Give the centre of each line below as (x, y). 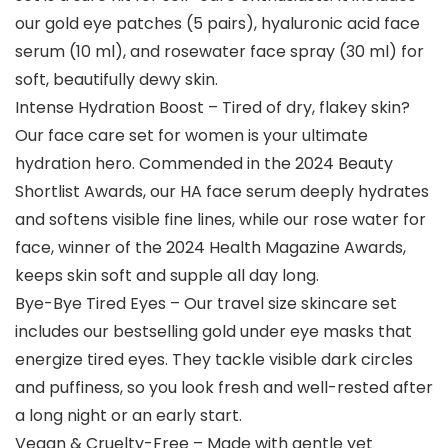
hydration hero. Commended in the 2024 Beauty (204, 164)
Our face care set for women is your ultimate (191, 136)
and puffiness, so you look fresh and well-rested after (224, 388)
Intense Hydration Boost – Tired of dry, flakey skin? (212, 108)
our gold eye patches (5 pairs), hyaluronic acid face (217, 24)
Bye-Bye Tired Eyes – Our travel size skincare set (206, 304)
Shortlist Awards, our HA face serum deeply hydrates (222, 192)
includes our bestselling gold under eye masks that (213, 332)
